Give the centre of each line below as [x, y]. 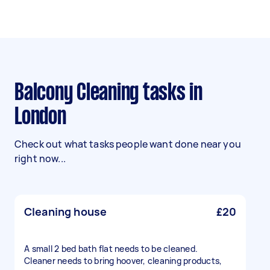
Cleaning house [66, 212]
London [40, 118]
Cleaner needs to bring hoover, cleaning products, [123, 261]
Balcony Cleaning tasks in [19, 93]
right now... [40, 159]
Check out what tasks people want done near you [128, 144]
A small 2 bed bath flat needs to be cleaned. [111, 249]
